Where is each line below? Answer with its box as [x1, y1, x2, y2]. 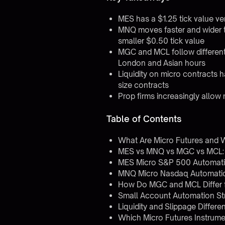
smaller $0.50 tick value [118, 36, 204, 46]
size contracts [118, 80, 169, 90]
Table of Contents [106, 114, 182, 124]
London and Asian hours [118, 58, 205, 68]
